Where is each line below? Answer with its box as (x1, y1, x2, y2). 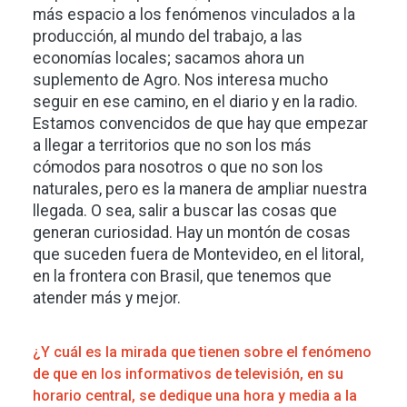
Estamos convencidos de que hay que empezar (33, 114, 368, 133)
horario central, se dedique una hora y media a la (33, 386, 357, 404)
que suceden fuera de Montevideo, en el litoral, (33, 244, 363, 263)
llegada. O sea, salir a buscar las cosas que (33, 201, 337, 220)
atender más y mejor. (33, 288, 181, 307)
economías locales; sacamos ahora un (33, 48, 304, 67)
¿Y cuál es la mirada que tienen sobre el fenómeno (33, 342, 372, 361)
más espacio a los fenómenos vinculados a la (33, 5, 355, 24)
